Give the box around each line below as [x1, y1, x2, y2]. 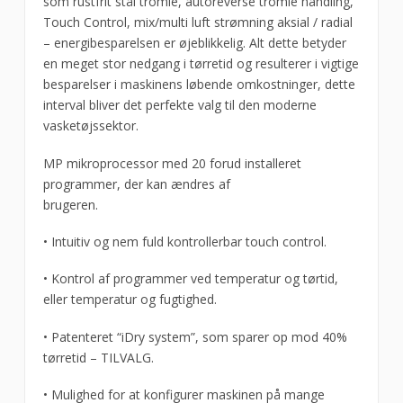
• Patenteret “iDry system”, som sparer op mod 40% [42, 327, 347, 345]
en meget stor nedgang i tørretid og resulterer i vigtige [42, 55, 359, 73]
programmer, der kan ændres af [42, 175, 230, 193]
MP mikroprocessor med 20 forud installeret [42, 154, 301, 172]
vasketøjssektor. [42, 117, 139, 135]
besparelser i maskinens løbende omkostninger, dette [42, 76, 355, 94]
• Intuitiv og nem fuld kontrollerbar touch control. [42, 232, 327, 250]
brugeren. [42, 195, 98, 213]
